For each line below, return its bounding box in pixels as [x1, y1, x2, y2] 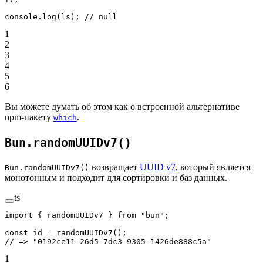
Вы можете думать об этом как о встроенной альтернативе [5, 102, 240, 112]
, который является [176, 162, 251, 173]
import [5, 211, 33, 220]
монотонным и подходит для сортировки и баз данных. [5, 173, 227, 183]
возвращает [89, 162, 140, 173]
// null [85, 12, 117, 22]
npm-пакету [5, 112, 53, 123]
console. [5, 12, 42, 22]
